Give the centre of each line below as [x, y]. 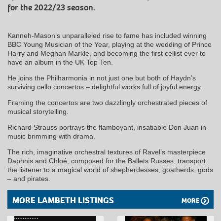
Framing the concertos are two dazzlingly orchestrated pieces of [107, 103]
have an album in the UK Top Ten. [60, 62]
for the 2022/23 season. [51, 7]
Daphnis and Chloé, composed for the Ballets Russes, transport [107, 161]
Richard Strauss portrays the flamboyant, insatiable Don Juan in [107, 128]
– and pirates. [29, 179]
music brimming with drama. [51, 136]
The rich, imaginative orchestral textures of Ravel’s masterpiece [107, 152]
